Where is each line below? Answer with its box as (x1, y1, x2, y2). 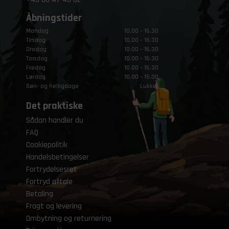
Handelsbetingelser (26, 151, 89, 163)
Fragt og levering (26, 200, 82, 212)
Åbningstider (26, 11, 82, 25)
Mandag (26, 27, 49, 35)
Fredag (26, 63, 46, 72)
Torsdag (26, 54, 48, 62)
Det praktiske (26, 99, 83, 112)
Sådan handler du (26, 114, 84, 126)
